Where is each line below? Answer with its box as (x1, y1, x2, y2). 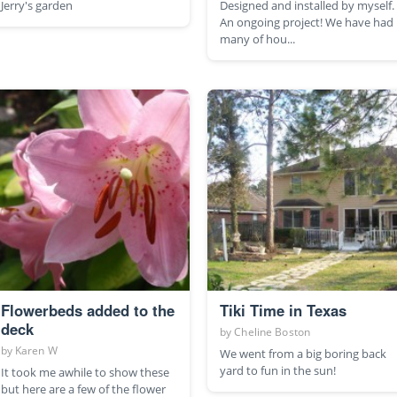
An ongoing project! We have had (220, 14, 393, 31)
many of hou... (220, 31, 295, 48)
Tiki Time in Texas (220, 300, 346, 322)
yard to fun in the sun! (220, 362, 336, 379)
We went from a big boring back (220, 346, 386, 362)
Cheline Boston (234, 324, 311, 340)
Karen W (14, 343, 58, 359)
